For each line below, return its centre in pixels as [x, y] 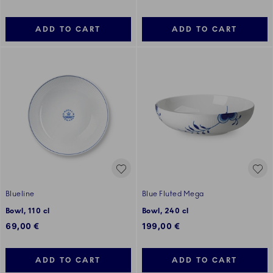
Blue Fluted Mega [173, 194]
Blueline [20, 194]
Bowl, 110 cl [28, 211]
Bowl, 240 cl [165, 211]
